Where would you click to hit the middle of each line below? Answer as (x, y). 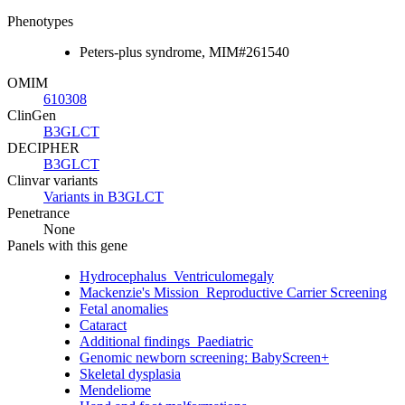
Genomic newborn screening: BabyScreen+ (204, 357)
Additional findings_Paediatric (166, 341)
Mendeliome (115, 390)
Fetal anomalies (124, 308)
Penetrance (38, 212)
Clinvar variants (52, 180)
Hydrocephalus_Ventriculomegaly (177, 276)
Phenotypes (40, 21)
